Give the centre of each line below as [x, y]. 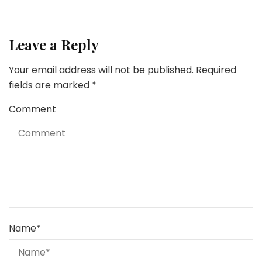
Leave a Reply [54, 45]
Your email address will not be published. [101, 70]
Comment [32, 109]
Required [216, 70]
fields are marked [50, 85]
